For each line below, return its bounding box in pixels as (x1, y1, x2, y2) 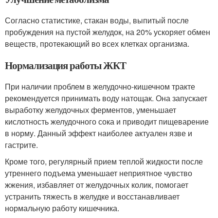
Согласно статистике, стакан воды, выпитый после (5, 15, 189, 26)
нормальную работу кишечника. (5, 202, 119, 214)
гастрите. (5, 139, 38, 150)
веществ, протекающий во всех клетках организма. (5, 38, 189, 49)
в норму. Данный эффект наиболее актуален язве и (5, 127, 192, 139)
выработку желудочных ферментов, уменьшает (5, 104, 176, 115)
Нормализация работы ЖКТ (5, 58, 126, 73)
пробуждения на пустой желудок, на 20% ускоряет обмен (5, 26, 210, 37)
